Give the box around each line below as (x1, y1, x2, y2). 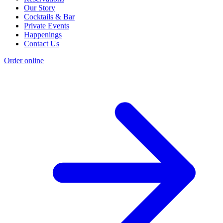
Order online (4, 56, 44, 65)
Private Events (24, 21, 69, 30)
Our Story (24, 3, 55, 12)
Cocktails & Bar (24, 12, 75, 21)
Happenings (24, 30, 62, 39)
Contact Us (24, 39, 59, 48)
